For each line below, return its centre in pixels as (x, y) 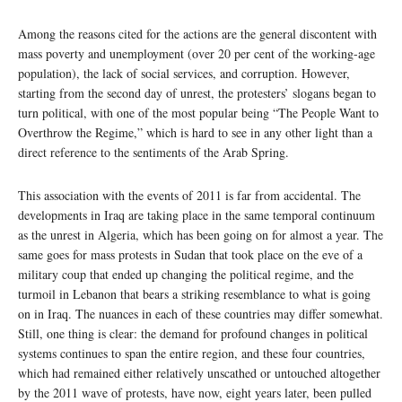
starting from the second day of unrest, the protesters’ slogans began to (197, 93)
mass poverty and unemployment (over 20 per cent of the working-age (197, 54)
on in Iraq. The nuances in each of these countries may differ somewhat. (201, 314)
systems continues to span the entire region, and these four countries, (192, 354)
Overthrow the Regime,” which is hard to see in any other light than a (195, 133)
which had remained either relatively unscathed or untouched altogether (199, 373)
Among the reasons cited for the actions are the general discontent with (197, 34)
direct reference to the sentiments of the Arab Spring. (153, 153)
